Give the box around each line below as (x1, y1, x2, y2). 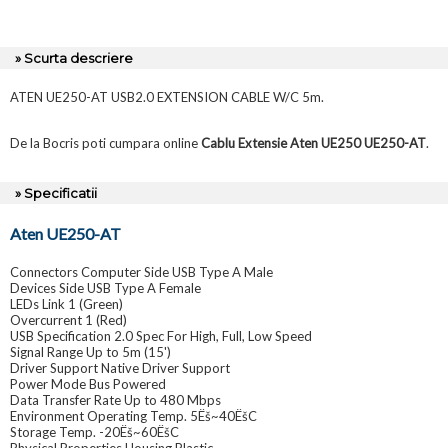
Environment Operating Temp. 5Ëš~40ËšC (10, 408, 257, 425)
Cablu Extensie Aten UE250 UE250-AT (201, 135, 426, 152)
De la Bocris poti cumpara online (10, 135, 201, 152)
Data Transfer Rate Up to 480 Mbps (10, 392, 221, 409)
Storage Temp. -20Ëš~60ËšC (10, 424, 179, 441)
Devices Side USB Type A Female (10, 280, 201, 297)
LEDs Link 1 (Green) (10, 296, 123, 313)
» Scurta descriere (15, 50, 133, 67)
